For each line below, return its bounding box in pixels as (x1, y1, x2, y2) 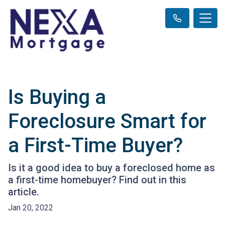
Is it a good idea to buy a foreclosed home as (8, 161, 215, 174)
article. (8, 185, 39, 198)
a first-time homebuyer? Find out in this (8, 173, 186, 186)
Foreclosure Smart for (8, 109, 206, 133)
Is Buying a (8, 85, 106, 109)
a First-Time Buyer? (8, 133, 183, 157)
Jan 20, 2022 (8, 202, 53, 212)
